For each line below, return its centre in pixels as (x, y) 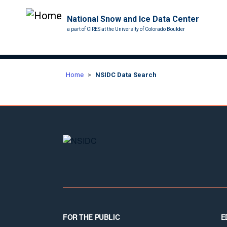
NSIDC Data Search (126, 75)
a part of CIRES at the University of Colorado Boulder (126, 29)
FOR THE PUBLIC (91, 217)
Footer (74, 212)
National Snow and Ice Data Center (133, 19)
